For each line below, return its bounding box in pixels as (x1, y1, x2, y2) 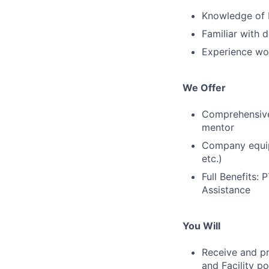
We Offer (183, 82, 226, 94)
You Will (183, 220, 220, 232)
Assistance (202, 184, 250, 196)
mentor (202, 121, 234, 133)
